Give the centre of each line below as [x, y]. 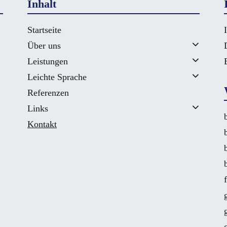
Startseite [44, 30]
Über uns [44, 45]
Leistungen [48, 61]
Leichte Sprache [57, 77]
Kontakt [42, 124]
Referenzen [48, 92]
